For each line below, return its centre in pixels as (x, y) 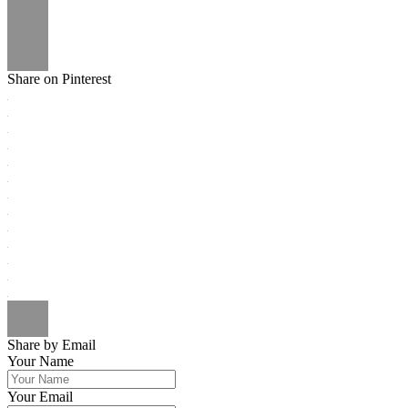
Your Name (41, 361)
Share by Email (51, 344)
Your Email (40, 396)
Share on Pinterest (59, 78)
